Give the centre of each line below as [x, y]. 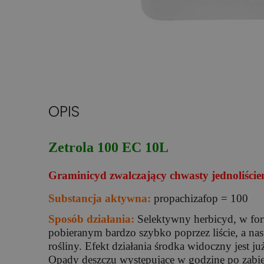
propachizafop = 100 [201, 198]
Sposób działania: [93, 219]
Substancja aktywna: [101, 198]
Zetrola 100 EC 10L [108, 148]
